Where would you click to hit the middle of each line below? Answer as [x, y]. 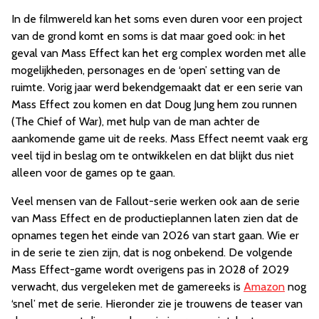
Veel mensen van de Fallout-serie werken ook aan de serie [156, 201]
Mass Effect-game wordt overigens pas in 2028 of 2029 [150, 269]
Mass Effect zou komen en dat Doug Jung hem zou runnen [154, 104]
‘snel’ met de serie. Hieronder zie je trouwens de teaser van [157, 303]
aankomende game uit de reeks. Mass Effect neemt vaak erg [159, 138]
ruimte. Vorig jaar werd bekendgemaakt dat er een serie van [157, 87]
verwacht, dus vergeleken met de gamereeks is [127, 286]
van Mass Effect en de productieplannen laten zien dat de [155, 218]
